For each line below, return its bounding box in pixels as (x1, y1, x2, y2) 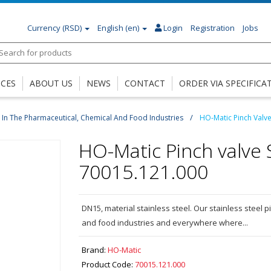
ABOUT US (30, 77, 73, 90)
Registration (190, 22, 235, 33)
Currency (27, 22, 60, 33)
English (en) (97, 22, 139, 33)
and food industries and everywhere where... (81, 217, 248, 229)
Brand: (81, 244, 106, 256)
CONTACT (125, 77, 165, 90)
